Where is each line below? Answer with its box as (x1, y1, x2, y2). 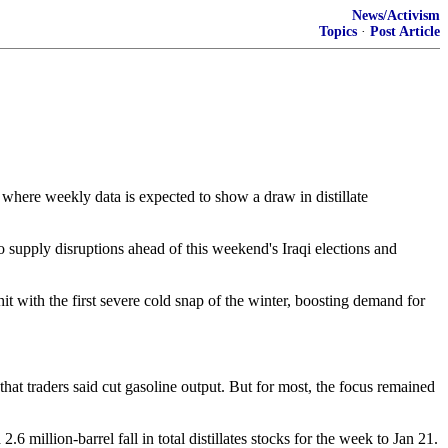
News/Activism (352, 8, 440, 23)
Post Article (370, 24, 440, 39)
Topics (319, 24, 357, 39)
